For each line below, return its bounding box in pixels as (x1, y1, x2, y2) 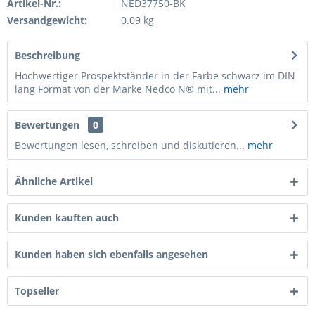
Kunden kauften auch (15, 211, 119, 224)
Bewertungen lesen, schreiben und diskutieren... (15, 139, 245, 152)
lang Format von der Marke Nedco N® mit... (15, 82, 221, 96)
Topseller (15, 284, 59, 297)
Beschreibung (15, 49, 80, 62)
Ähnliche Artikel (15, 174, 93, 188)
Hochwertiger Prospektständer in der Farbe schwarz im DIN (15, 69, 295, 82)
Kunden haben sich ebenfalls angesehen (15, 247, 208, 261)
